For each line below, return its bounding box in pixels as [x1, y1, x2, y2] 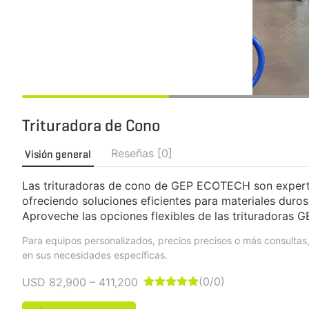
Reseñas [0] [111, 146, 172, 160]
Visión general [25, 148, 91, 161]
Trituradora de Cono [22, 115, 160, 136]
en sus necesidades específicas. [22, 249, 168, 261]
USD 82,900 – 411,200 [22, 275, 138, 289]
